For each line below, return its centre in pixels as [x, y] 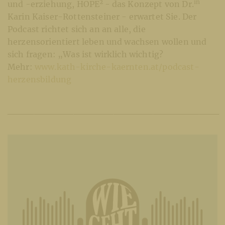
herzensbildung [40, 79]
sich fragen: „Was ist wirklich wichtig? [86, 54]
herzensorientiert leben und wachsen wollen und [107, 41]
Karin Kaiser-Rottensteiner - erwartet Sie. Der [102, 16]
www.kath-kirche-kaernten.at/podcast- [117, 67]
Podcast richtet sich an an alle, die [77, 29]
